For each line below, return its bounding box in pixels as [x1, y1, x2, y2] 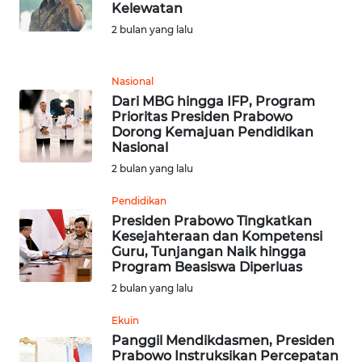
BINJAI [32, 300, 62, 314]
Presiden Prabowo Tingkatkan [112, 213, 312, 229]
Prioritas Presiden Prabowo [112, 109, 293, 125]
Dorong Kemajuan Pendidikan [112, 124, 314, 141]
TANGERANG [32, 240, 93, 255]
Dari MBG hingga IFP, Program [112, 94, 315, 110]
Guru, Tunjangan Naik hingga [112, 244, 306, 260]
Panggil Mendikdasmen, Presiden [112, 333, 335, 349]
